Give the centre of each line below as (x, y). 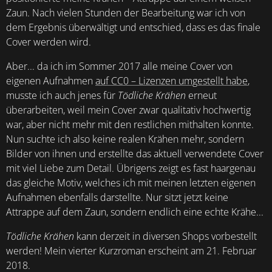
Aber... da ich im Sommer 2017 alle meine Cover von (119, 66)
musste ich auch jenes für (62, 95)
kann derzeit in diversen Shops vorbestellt (167, 236)
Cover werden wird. (49, 42)
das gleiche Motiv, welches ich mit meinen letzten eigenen (131, 183)
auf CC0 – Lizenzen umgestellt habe (172, 81)
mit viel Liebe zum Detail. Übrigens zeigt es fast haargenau (131, 168)
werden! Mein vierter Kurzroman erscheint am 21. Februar (131, 251)
